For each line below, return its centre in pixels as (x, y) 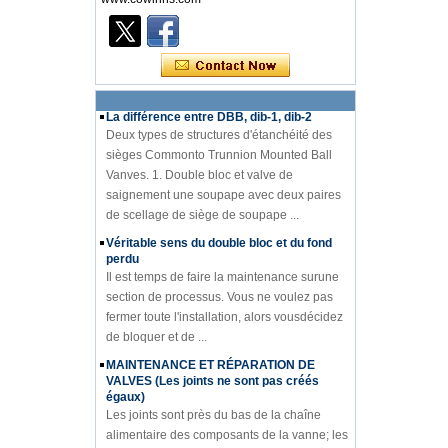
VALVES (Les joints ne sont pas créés (212, 360)
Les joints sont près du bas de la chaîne (213, 394)
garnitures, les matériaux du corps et (204, 434)
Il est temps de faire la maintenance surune (222, 256)
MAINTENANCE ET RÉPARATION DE (210, 344)
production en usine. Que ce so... (194, 68)
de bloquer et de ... (156, 316)
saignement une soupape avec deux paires (223, 174)
